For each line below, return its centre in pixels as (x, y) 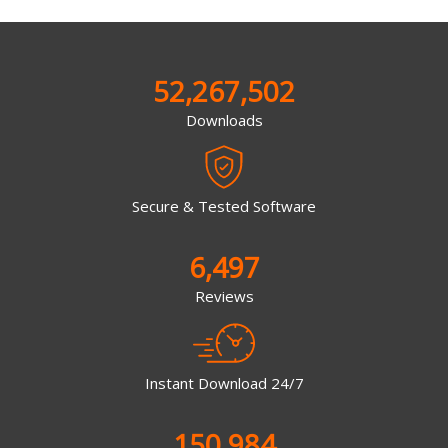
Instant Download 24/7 (224, 382)
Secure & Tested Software (224, 206)
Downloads (224, 119)
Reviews (224, 296)
